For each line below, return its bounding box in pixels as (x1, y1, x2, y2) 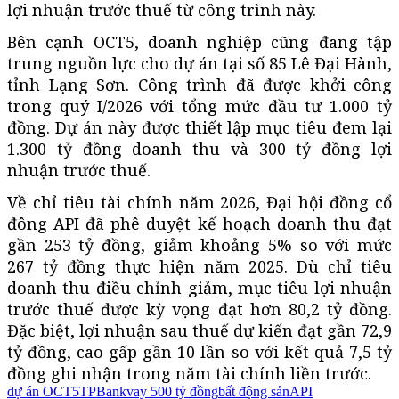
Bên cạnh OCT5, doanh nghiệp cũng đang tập (7, 30, 392, 53)
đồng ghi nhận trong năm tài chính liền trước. (7, 362, 371, 384)
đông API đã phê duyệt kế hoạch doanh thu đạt (7, 212, 392, 234)
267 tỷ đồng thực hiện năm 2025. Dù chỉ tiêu (7, 255, 392, 277)
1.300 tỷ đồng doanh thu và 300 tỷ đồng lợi (7, 137, 392, 159)
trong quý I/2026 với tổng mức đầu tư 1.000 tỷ (7, 94, 392, 117)
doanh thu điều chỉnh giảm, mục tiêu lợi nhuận (7, 276, 392, 298)
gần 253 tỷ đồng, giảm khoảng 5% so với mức (7, 233, 392, 256)
